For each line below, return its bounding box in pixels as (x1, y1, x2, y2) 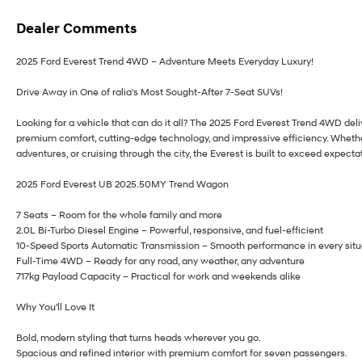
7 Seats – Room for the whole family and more (16, 208, 222, 221)
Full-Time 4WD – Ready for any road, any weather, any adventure (16, 255, 305, 267)
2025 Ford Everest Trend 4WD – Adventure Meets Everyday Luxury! (16, 55, 314, 68)
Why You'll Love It (16, 301, 95, 314)
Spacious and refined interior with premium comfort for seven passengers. (16, 347, 347, 360)
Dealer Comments (16, 19, 137, 38)
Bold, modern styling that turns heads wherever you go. (16, 331, 261, 344)
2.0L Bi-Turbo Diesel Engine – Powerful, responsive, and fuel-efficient (16, 224, 323, 237)
